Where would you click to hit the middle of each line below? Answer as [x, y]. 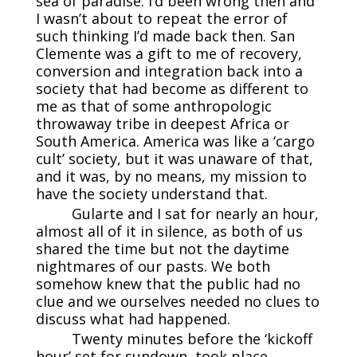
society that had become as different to [172, 88]
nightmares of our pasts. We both [153, 266]
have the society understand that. [151, 193]
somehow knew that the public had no [168, 283]
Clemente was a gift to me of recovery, [169, 53]
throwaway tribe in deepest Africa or [162, 123]
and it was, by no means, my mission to [171, 176]
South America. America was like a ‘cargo [175, 141]
